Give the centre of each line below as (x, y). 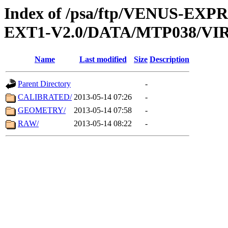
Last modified (103, 60)
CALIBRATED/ (45, 97)
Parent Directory (44, 84)
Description (169, 60)
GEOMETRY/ (42, 110)
